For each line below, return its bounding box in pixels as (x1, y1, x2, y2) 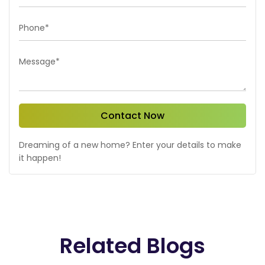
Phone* (19, 22, 49, 34)
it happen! (19, 152, 61, 164)
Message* (19, 56, 60, 67)
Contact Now (101, 109, 164, 122)
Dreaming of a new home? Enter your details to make (19, 139, 241, 151)
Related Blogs (60, 231, 205, 261)
